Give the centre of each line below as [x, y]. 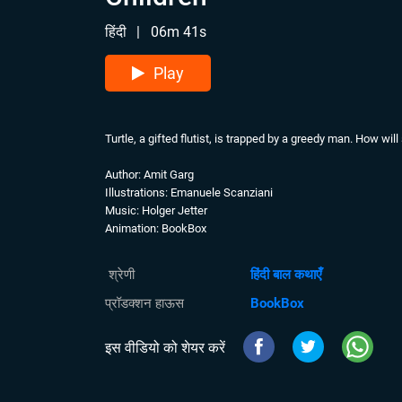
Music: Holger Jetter [156, 210]
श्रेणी [120, 275]
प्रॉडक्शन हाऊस [144, 303]
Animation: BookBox [156, 228]
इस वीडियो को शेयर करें [165, 348]
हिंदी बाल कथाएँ [286, 275]
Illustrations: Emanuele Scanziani [189, 192]
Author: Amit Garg [149, 175]
